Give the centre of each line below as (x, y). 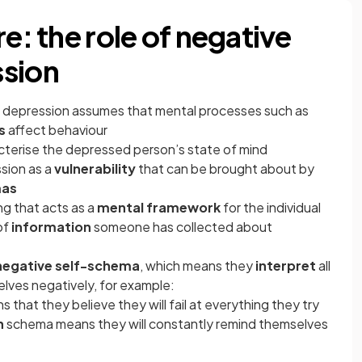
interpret (284, 265)
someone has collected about (182, 227)
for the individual (272, 207)
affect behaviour (57, 130)
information (51, 227)
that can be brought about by (225, 168)
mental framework (160, 207)
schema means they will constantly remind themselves (166, 324)
